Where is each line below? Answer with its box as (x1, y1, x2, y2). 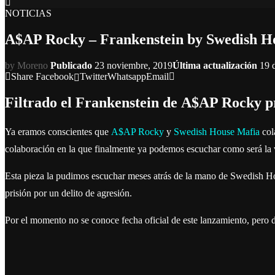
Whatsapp (107, 71, 146, 82)
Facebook (36, 71, 74, 82)
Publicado (50, 60, 92, 71)
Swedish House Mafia (174, 126, 260, 137)
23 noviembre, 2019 (95, 60, 172, 71)
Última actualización (172, 60, 257, 71)
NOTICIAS (5, 8, 52, 18)
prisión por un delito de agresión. (5, 187, 132, 198)
